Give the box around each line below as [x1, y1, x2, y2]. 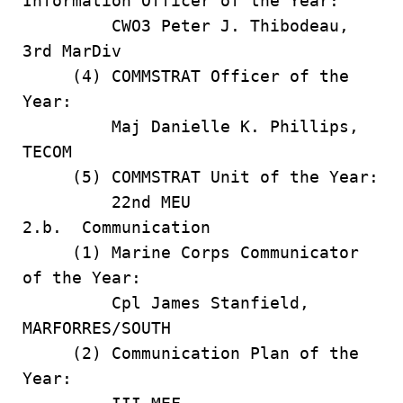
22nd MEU [22, 193, 191, 211]
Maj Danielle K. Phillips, [22, 117, 359, 136]
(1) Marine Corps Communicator [22, 243, 359, 262]
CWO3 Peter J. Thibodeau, [22, 16, 349, 35]
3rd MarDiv [22, 41, 121, 60]
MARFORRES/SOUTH [22, 318, 171, 337]
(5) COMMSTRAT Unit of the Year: [22, 167, 379, 186]
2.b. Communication [22, 218, 210, 237]
